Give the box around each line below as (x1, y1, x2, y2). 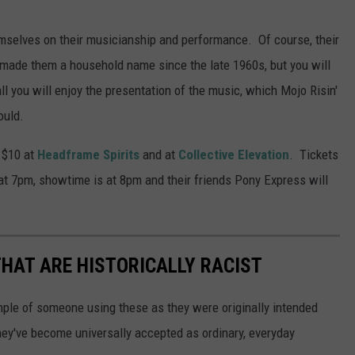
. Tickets (289, 147, 338, 163)
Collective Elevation (175, 147, 289, 163)
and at (139, 147, 175, 163)
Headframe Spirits (37, 147, 139, 163)
